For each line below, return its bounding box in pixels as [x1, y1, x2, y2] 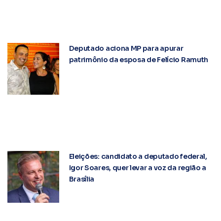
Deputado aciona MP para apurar [69, 44, 184, 53]
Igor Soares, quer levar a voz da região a [69, 163, 207, 173]
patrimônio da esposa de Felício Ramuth [69, 55, 209, 65]
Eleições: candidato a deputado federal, [69, 152, 207, 161]
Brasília [69, 175, 95, 184]
